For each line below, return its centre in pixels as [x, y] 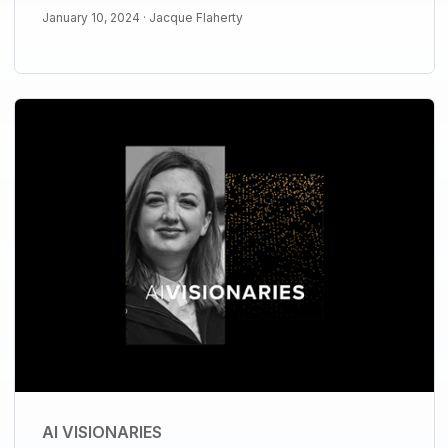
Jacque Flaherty [195, 18]
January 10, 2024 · [95, 18]
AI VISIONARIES [101, 432]
